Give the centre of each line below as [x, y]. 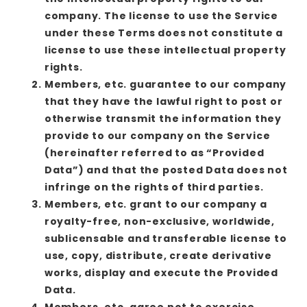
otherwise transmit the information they [163, 118]
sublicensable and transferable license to [165, 238]
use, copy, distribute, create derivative [158, 255]
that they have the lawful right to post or [163, 101]
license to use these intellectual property [165, 50]
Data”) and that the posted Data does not [166, 170]
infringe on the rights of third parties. [154, 187]
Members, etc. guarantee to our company [165, 84]
